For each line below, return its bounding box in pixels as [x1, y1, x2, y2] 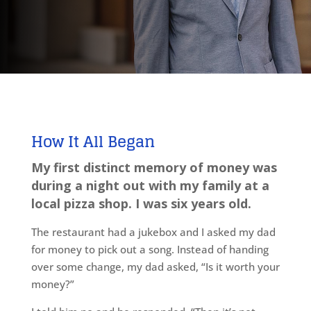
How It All [31, 128, 108, 155]
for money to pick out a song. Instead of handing [31, 242, 269, 256]
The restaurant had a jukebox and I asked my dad [31, 225, 276, 239]
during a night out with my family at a [31, 177, 269, 194]
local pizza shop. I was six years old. [31, 195, 251, 212]
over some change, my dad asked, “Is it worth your [31, 260, 280, 274]
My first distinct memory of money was [31, 159, 277, 176]
